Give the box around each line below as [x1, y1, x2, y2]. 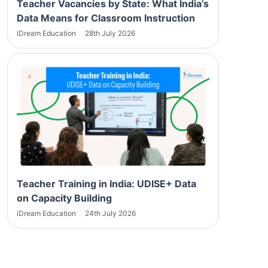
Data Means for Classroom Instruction [17, 11, 195, 24]
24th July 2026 [85, 208, 136, 218]
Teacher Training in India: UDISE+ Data [17, 177, 196, 190]
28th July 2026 [85, 28, 135, 38]
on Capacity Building [17, 191, 112, 204]
